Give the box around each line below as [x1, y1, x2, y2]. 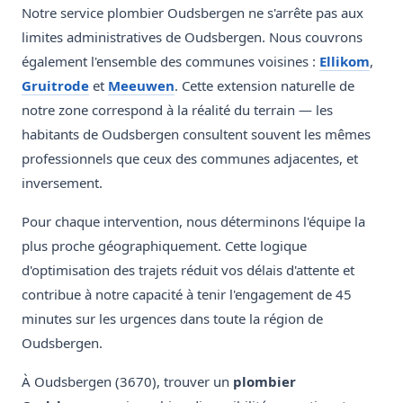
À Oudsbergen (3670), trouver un [22, 372, 233, 391]
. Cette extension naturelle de [175, 76, 354, 95]
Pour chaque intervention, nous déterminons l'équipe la [22, 212, 365, 231]
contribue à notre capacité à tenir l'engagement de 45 [22, 285, 352, 304]
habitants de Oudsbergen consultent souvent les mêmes [22, 125, 371, 144]
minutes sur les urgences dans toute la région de [22, 309, 323, 328]
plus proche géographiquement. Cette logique [22, 237, 307, 255]
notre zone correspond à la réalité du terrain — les [22, 101, 333, 120]
